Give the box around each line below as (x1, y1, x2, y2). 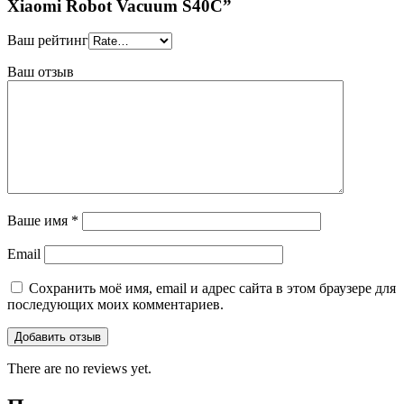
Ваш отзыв (7, 64, 74, 80)
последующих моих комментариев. (7, 297, 224, 313)
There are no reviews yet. (7, 361, 151, 377)
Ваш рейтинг (7, 32, 88, 49)
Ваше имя (7, 213, 71, 229)
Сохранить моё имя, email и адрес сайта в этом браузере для (29, 280, 396, 297)
